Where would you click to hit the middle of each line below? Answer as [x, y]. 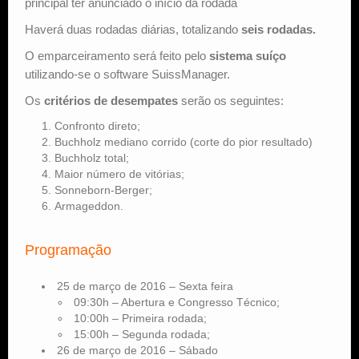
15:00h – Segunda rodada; [142, 334]
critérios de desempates [111, 100]
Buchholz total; [92, 157]
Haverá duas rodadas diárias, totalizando [133, 29]
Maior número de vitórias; [119, 173]
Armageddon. [89, 206]
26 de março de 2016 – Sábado [137, 350]
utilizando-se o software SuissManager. [127, 74]
